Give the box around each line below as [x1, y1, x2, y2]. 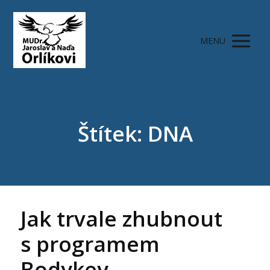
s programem [20, 230, 160, 259]
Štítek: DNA [77, 119, 193, 148]
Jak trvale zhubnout [20, 204, 223, 233]
